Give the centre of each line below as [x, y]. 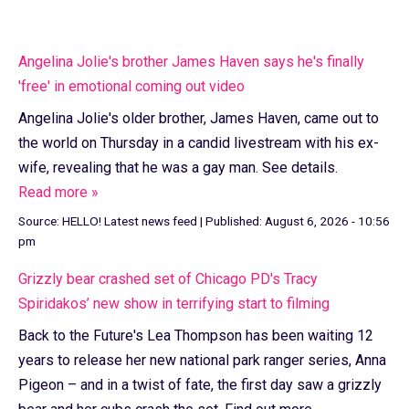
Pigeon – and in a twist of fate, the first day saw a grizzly [200, 384]
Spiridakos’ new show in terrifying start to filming [174, 303]
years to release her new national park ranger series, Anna [202, 360]
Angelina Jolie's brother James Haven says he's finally [191, 61]
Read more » [58, 192]
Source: [40, 220]
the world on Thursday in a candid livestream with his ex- [199, 142]
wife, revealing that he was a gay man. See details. [178, 167]
